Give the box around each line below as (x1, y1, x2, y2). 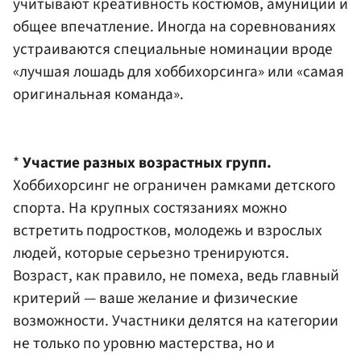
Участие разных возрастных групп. (23, 151, 272, 175)
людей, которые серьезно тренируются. (13, 242, 289, 265)
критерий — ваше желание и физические (13, 287, 298, 310)
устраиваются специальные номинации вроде (13, 37, 333, 60)
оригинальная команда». (13, 82, 184, 106)
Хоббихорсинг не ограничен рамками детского (13, 174, 335, 197)
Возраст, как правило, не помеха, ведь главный (13, 264, 339, 288)
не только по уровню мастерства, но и (13, 332, 275, 355)
